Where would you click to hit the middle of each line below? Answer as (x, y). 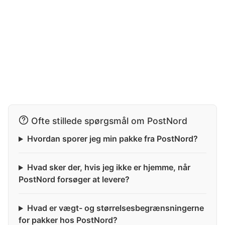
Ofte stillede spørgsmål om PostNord (109, 121)
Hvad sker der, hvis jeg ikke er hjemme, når (108, 167)
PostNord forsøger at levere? (74, 180)
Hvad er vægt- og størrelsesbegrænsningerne (115, 208)
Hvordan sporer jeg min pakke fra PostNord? (112, 139)
